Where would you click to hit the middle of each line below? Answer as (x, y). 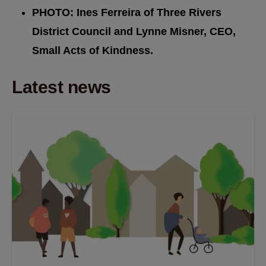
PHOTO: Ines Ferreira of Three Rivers (127, 12)
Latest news (61, 87)
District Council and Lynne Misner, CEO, (134, 31)
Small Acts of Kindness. (93, 50)
